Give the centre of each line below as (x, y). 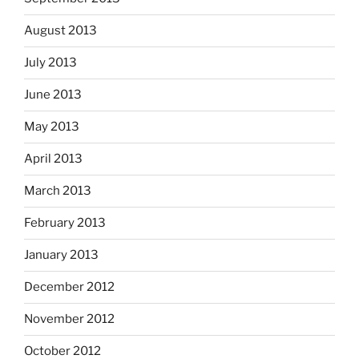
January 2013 (61, 255)
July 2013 (50, 63)
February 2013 (65, 223)
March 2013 (58, 191)
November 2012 (69, 319)
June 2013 (53, 95)
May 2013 (52, 127)
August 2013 (61, 31)
